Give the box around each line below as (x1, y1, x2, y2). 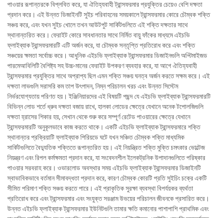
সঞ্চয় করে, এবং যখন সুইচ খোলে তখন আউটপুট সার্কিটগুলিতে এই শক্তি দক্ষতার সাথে (7, 21, 188, 29)
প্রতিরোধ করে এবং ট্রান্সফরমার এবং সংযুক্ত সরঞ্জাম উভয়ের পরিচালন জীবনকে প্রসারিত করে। (7, 195, 209, 202)
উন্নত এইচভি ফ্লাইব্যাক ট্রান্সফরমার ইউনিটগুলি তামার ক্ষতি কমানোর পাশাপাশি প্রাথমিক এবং (7, 205, 209, 213)
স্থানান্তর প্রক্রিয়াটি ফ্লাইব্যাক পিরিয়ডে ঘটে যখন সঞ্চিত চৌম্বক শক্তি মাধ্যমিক (7, 133, 184, 141)
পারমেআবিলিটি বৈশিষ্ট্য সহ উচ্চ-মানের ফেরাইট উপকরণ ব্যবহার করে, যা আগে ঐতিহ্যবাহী (7, 62, 197, 70)
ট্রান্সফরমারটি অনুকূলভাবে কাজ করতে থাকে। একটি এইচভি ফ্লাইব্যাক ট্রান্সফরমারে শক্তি (7, 123, 200, 131)
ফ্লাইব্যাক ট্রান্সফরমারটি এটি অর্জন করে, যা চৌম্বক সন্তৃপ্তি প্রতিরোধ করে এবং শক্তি (7, 41, 195, 49)
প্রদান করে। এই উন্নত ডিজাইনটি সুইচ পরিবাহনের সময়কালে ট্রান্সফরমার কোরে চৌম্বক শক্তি (7, 11, 210, 18)
